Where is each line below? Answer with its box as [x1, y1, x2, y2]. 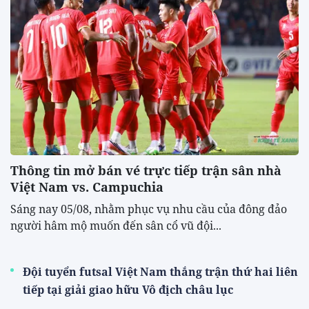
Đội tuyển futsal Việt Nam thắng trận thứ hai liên [23, 264, 298, 280]
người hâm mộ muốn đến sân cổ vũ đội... [10, 218, 221, 234]
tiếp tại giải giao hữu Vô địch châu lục [23, 282, 233, 298]
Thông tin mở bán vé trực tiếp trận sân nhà [10, 162, 281, 179]
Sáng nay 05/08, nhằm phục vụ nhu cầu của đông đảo [10, 201, 287, 217]
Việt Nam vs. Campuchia [10, 179, 163, 196]
